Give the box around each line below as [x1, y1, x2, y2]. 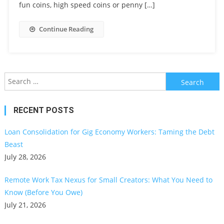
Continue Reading [38, 24, 93, 33]
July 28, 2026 [4, 151, 46, 161]
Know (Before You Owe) [4, 187, 82, 197]
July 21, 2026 [4, 199, 46, 209]
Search [165, 73, 188, 83]
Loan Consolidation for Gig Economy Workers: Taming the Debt [4, 126, 214, 136]
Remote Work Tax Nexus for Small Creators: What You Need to [4, 174, 212, 184]
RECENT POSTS [13, 105, 74, 115]
